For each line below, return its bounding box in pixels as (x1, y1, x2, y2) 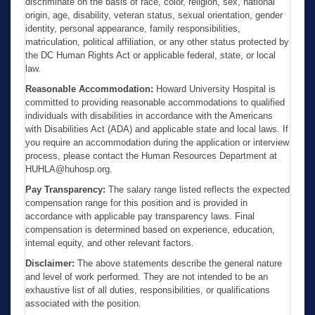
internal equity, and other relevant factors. (25, 237, 194, 248)
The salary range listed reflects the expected (105, 184, 290, 195)
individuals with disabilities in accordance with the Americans (25, 110, 273, 121)
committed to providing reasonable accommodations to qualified (25, 96, 285, 108)
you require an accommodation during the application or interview (25, 136, 289, 148)
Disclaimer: (25, 257, 75, 269)
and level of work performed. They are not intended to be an (25, 271, 268, 282)
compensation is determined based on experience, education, (25, 224, 275, 235)
